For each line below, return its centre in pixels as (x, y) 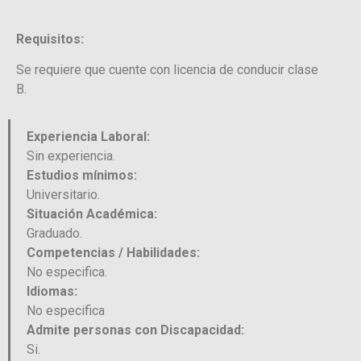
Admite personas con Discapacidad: (135, 330)
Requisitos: (50, 39)
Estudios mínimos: (82, 175)
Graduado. (54, 233)
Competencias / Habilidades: (113, 252)
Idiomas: (52, 291)
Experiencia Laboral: (88, 136)
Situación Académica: (92, 214)
